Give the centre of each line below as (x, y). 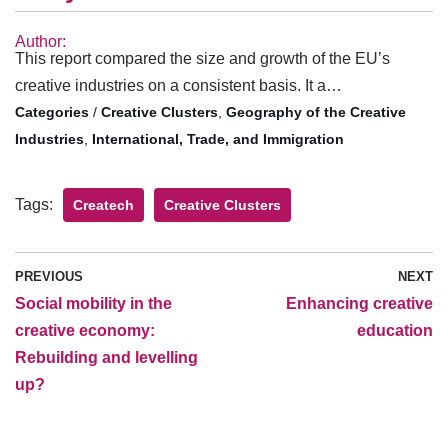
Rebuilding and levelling (106, 358)
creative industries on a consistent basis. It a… (178, 86)
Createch (103, 205)
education (395, 331)
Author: (40, 42)
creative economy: (85, 331)
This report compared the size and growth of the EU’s (202, 59)
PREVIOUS (49, 277)
